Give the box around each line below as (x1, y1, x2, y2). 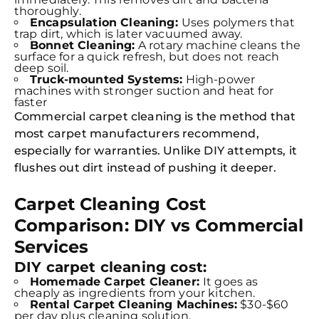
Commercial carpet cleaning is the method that (14, 110, 296, 123)
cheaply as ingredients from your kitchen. (14, 286, 256, 300)
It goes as (203, 275, 258, 288)
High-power (182, 73, 256, 86)
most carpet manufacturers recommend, (14, 127, 259, 140)
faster (14, 95, 51, 109)
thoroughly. (14, 4, 81, 18)
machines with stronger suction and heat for (14, 84, 273, 98)
